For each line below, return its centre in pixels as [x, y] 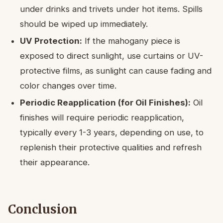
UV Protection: [51, 41]
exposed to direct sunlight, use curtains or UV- [111, 56]
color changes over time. [68, 85]
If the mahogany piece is [131, 41]
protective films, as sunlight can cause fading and [116, 70]
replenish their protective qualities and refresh [111, 147]
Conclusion [43, 209]
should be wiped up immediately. [84, 24]
